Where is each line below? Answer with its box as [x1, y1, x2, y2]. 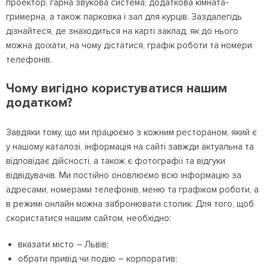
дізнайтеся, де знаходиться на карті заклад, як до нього [6, 26, 238, 36]
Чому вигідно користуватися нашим [6, 80, 227, 97]
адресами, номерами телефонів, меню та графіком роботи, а [6, 184, 259, 195]
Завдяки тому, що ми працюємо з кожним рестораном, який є [6, 127, 257, 138]
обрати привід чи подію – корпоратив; [18, 253, 177, 264]
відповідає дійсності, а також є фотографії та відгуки [6, 156, 225, 166]
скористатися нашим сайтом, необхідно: [6, 213, 171, 223]
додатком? [6, 95, 73, 111]
